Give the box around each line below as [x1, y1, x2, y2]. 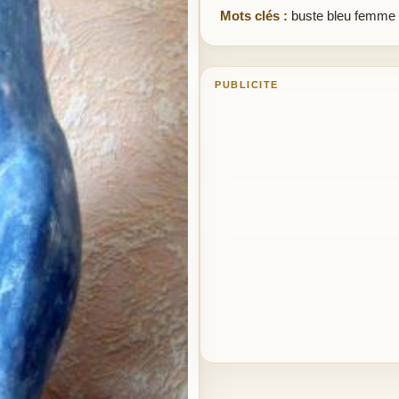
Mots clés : [220, 8, 288, 23]
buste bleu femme [291, 8, 395, 23]
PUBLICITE [215, 79, 279, 90]
